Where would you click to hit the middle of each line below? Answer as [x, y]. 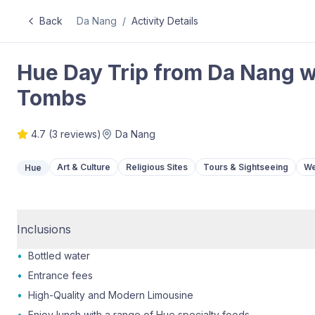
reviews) [79, 134]
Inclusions [44, 229]
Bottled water [59, 256]
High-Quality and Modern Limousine [111, 295]
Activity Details [165, 21]
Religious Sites [157, 167]
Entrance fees [60, 275]
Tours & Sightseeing [246, 167]
